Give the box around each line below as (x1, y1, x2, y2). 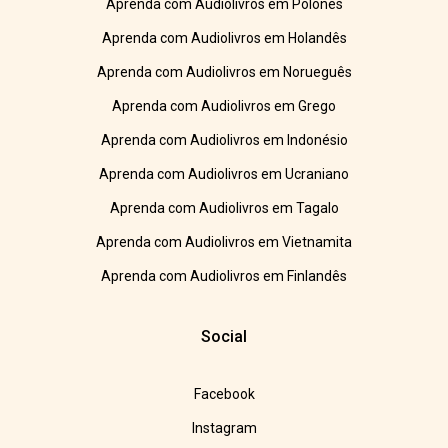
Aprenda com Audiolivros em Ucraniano (99, 166, 349, 183)
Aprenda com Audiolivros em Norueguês (96, 64, 352, 81)
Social (201, 327, 247, 347)
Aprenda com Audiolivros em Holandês (101, 30, 347, 47)
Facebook (193, 386, 255, 403)
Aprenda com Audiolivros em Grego (112, 98, 336, 115)
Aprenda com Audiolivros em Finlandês (101, 268, 347, 285)
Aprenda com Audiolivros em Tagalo (109, 200, 339, 217)
